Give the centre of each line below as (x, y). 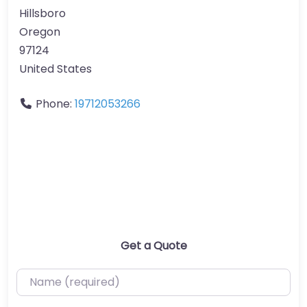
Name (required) (61, 277)
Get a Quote (153, 245)
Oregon (40, 32)
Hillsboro (42, 13)
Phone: (55, 103)
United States (56, 69)
